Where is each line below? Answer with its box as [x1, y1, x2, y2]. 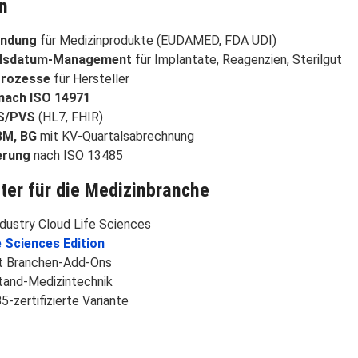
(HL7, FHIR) [35, 109, 103, 125]
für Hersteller [50, 70, 129, 86]
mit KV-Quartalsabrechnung [37, 128, 194, 144]
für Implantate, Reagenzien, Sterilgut [132, 51, 342, 67]
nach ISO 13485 [30, 147, 123, 163]
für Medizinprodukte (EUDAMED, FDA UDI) [37, 32, 276, 48]
